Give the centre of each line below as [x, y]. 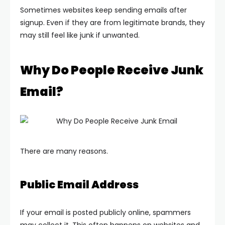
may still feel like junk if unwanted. [80, 35]
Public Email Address [79, 185]
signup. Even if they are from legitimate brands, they [113, 23]
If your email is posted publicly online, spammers [105, 212]
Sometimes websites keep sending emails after [103, 10]
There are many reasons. [64, 151]
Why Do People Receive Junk [112, 70]
